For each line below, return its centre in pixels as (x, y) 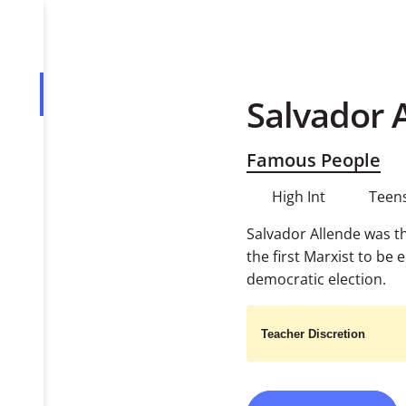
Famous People (314, 160)
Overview (52, 104)
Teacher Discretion (313, 333)
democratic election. (316, 279)
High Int (299, 197)
